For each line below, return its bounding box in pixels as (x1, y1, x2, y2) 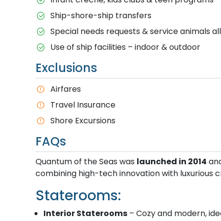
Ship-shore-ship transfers (50, 9, 151, 21)
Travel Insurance (50, 99, 115, 110)
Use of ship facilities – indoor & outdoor (50, 41, 200, 53)
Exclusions (36, 59, 97, 76)
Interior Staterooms (43, 207, 127, 219)
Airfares (50, 83, 81, 95)
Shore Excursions (50, 114, 115, 126)
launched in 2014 (137, 155, 207, 167)
